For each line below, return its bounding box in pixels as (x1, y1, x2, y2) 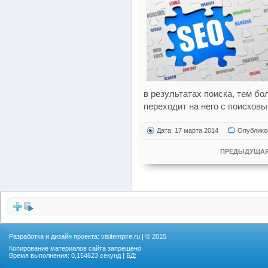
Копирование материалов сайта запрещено (9, 245, 141, 252)
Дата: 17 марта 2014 (157, 127, 218, 134)
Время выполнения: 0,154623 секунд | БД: (9, 252, 136, 259)
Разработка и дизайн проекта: (9, 233, 101, 240)
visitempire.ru (101, 233, 140, 240)
